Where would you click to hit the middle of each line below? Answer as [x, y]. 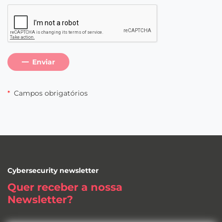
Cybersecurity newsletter [53, 170]
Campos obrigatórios [50, 93]
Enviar [44, 62]
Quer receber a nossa [65, 187]
